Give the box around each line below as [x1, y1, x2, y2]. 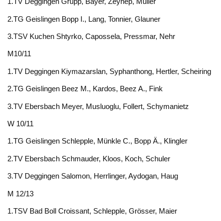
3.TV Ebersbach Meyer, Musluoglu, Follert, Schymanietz [7, 102, 189, 110]
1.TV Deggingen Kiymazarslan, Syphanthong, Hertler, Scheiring [7, 67, 212, 75]
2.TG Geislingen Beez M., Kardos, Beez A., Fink [7, 84, 163, 93]
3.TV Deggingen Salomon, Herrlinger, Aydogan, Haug [7, 172, 179, 181]
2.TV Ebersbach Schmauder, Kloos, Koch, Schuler [7, 154, 171, 163]
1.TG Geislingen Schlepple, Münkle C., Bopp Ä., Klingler [7, 137, 188, 146]
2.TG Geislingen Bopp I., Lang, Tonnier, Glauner [7, 14, 161, 23]
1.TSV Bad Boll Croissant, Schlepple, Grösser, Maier [7, 206, 178, 215]
